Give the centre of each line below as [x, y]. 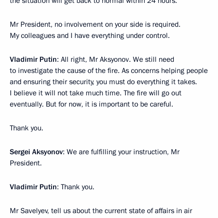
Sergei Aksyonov [36, 152]
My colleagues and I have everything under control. [90, 36]
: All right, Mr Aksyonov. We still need [116, 59]
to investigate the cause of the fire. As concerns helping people [109, 71]
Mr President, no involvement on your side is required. [95, 24]
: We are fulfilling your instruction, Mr [121, 152]
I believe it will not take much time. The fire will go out [96, 93]
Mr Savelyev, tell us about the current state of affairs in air [101, 211]
